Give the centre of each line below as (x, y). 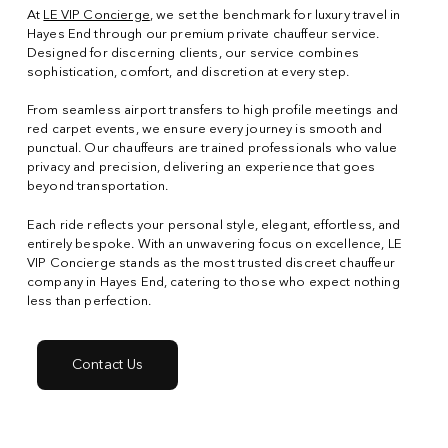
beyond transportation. (97, 187)
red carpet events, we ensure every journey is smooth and (204, 130)
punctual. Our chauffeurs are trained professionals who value (211, 149)
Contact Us (107, 365)
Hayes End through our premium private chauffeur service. (203, 34)
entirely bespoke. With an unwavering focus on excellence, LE (214, 244)
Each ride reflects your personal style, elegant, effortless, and (213, 225)
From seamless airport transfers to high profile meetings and (212, 111)
